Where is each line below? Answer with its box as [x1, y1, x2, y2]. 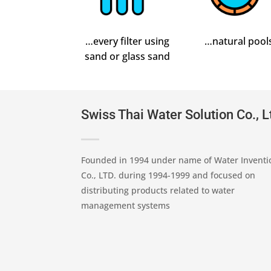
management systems [81, 199, 171, 211]
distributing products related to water [81, 184, 235, 196]
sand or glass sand [85, 49, 171, 63]
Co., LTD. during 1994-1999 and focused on [81, 169, 256, 181]
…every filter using [85, 34, 170, 48]
